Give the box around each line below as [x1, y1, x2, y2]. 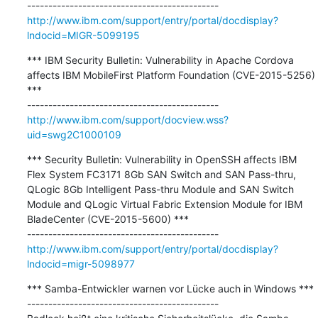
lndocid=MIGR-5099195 [26, 28, 140, 41]
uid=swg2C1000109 [26, 128, 121, 141]
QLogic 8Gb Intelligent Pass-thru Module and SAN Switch [26, 182, 294, 195]
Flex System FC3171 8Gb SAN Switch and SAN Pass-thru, [26, 168, 296, 180]
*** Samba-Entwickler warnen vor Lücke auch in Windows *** [26, 282, 314, 295]
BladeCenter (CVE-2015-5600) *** [26, 212, 189, 225]
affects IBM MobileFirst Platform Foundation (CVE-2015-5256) [26, 68, 315, 81]
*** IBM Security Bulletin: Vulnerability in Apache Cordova [26, 53, 294, 66]
